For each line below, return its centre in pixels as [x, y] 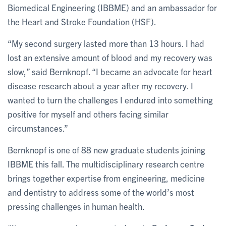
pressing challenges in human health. [76, 206]
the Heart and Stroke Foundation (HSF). [82, 21]
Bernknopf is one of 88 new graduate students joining [106, 149]
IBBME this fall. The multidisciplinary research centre [106, 163]
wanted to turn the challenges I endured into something [110, 99]
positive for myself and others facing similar [88, 114]
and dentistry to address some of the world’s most [101, 192]
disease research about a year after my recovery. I [100, 85]
